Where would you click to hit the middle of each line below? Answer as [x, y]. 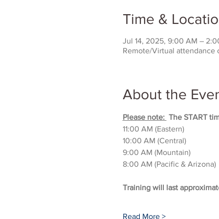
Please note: [144, 117]
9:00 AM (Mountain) [156, 152]
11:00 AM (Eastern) [153, 129]
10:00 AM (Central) [154, 141]
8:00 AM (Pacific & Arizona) [169, 164]
